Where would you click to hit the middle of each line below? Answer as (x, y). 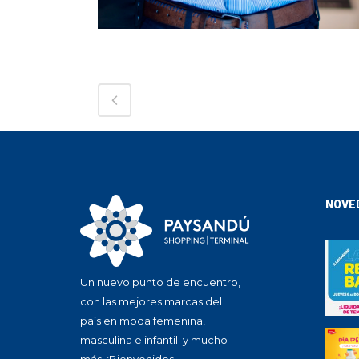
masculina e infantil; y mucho (154, 340)
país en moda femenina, (143, 321)
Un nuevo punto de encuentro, (160, 282)
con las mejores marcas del (151, 301)
